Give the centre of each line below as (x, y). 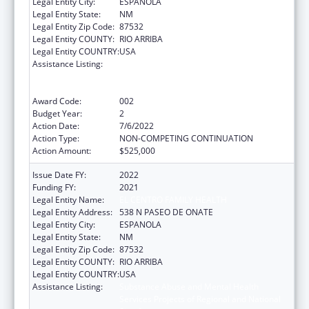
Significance (142, 88)
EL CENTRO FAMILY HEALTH (173, 199)
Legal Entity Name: (68, 199)
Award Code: (57, 101)
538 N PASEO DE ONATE (166, 212)
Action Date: (56, 126)
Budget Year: (57, 113)
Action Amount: (62, 150)
